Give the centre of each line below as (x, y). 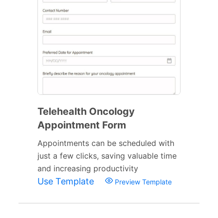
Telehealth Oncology (86, 111)
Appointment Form (82, 125)
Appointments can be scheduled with (106, 143)
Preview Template (142, 182)
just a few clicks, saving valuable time (107, 155)
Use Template (67, 181)
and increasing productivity (88, 168)
